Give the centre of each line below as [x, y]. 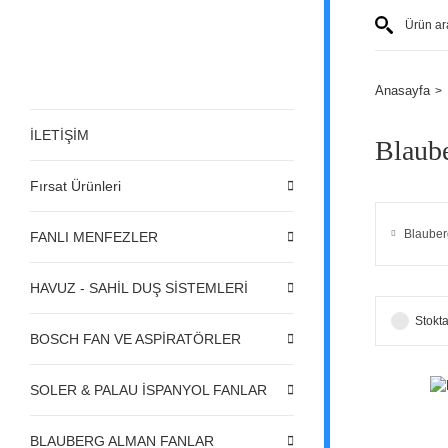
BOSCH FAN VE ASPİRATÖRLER [135, 338]
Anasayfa [402, 90]
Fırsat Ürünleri [75, 185]
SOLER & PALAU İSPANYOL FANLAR [148, 389]
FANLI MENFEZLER [94, 236]
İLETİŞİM [59, 134]
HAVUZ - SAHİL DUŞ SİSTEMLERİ [139, 287]
